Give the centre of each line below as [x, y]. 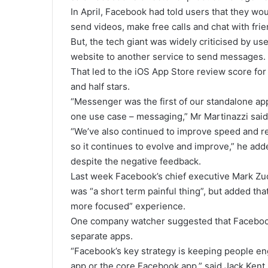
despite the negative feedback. [136, 161]
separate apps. [102, 236]
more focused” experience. [128, 206]
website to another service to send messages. [168, 57]
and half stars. [100, 86]
